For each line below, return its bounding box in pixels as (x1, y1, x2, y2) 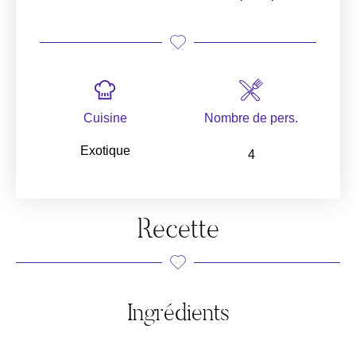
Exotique (79, 144, 130, 157)
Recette (137, 211, 219, 246)
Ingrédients (126, 297, 230, 328)
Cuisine (83, 111, 127, 125)
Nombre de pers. (204, 111, 298, 125)
